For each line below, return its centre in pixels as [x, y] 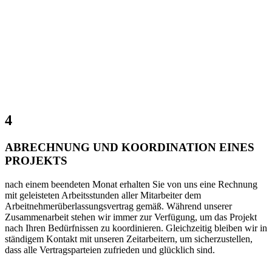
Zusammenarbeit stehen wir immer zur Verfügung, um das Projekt [131, 217]
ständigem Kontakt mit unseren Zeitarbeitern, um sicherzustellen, [129, 239]
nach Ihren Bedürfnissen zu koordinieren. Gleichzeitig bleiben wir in [136, 228]
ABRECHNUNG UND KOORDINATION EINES [130, 147]
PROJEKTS [36, 160]
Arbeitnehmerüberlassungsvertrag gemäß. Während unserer [118, 206]
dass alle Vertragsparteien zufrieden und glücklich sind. [110, 250]
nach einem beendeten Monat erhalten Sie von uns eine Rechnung [131, 184]
